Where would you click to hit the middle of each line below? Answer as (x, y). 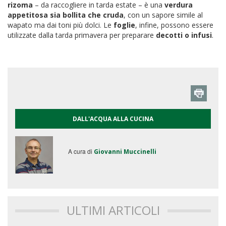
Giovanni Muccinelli (125, 151)
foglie (124, 25)
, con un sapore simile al (163, 15)
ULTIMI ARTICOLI (113, 210)
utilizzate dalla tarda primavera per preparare (82, 35)
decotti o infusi (184, 35)
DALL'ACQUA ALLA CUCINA (113, 119)
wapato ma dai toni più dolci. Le (61, 25)
